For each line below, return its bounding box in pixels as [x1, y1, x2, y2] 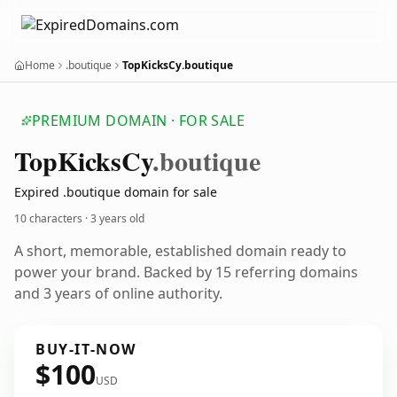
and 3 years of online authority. [14, 284, 222, 303]
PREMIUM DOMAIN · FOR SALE [32, 111, 245, 130]
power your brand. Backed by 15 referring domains [14, 262, 358, 282]
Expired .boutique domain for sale [14, 183, 217, 200]
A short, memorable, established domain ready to [14, 241, 346, 261]
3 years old [90, 211, 144, 226]
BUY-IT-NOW [35, 339, 136, 359]
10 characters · [14, 211, 90, 226]
